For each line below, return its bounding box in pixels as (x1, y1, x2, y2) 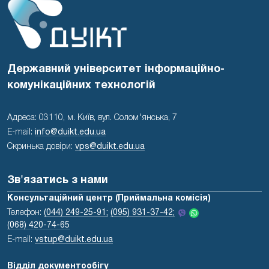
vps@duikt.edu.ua (75, 143, 145, 151)
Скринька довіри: (7, 143, 75, 151)
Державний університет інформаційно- (7, 64, 225, 75)
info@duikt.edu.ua (35, 128, 106, 137)
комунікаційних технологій (7, 80, 156, 91)
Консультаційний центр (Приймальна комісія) (7, 195, 211, 203)
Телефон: (7, 209, 44, 217)
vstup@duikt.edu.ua (35, 236, 113, 244)
